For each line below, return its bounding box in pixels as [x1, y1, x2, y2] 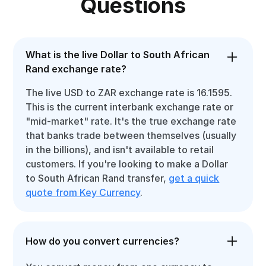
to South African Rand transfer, [26, 172, 169, 184]
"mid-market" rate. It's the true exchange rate [26, 115, 237, 127]
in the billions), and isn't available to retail [26, 144, 214, 156]
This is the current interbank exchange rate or [26, 101, 234, 113]
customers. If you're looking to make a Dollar [26, 158, 229, 170]
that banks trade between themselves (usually [26, 129, 237, 141]
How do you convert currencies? [26, 235, 180, 247]
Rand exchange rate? [26, 63, 127, 75]
